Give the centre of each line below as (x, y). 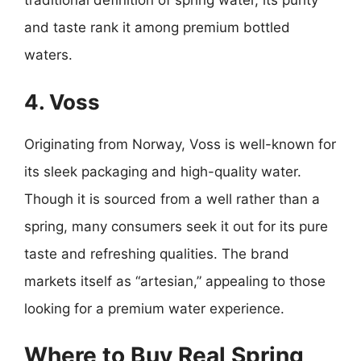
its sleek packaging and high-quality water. (163, 171)
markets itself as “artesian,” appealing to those (175, 281)
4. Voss (62, 102)
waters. (48, 55)
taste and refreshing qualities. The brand (157, 253)
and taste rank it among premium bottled (157, 27)
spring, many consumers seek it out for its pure (176, 226)
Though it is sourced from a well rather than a (172, 199)
